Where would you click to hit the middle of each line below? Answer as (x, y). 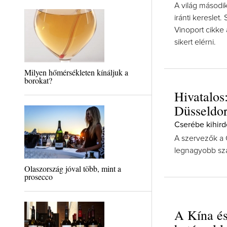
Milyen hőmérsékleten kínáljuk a (76, 72)
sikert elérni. (195, 42)
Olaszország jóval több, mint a (72, 168)
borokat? (38, 80)
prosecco (38, 177)
